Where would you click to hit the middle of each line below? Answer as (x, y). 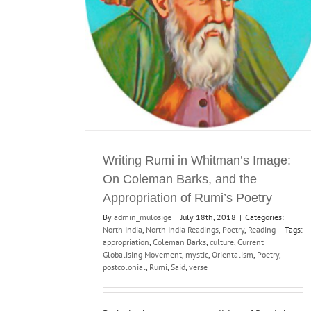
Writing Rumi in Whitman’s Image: (197, 160)
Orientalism (233, 254)
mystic (197, 254)
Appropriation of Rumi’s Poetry (187, 197)
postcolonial (124, 267)
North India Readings (182, 229)
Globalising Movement (142, 254)
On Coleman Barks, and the (180, 179)
